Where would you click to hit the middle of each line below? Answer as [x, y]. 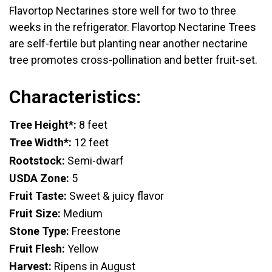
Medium [83, 213]
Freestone [95, 231]
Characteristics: [75, 97]
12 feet [90, 143]
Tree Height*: [43, 125]
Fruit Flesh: [38, 248]
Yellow [83, 248]
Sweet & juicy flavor [117, 195]
